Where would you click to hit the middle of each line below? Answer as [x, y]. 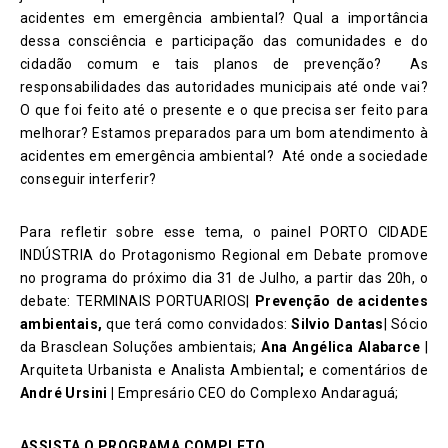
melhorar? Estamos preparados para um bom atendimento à [224, 132]
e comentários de [369, 369]
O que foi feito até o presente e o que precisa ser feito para [224, 109]
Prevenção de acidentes [341, 300]
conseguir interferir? [88, 178]
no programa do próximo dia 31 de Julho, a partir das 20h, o [224, 277]
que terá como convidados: [199, 323]
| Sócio [405, 323]
